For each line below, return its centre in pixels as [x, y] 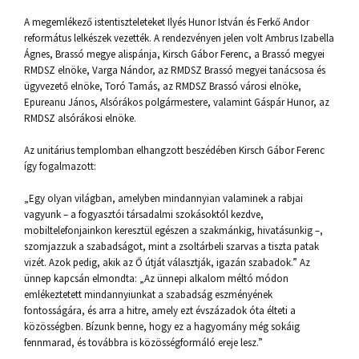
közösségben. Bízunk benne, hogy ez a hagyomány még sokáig [162, 327]
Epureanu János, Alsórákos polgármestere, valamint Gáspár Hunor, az [177, 102]
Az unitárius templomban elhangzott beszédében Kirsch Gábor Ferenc [174, 150]
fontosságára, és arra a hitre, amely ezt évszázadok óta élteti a [160, 311]
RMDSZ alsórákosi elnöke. [80, 118]
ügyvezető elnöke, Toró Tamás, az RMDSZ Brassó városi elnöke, [163, 86]
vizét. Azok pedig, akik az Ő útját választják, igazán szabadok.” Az [167, 262]
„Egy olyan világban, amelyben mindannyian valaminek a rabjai [163, 198]
